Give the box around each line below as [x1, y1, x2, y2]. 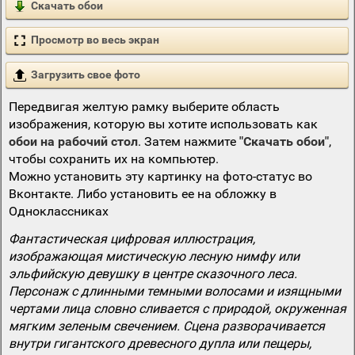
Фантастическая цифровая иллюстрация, [8, 231, 255, 246]
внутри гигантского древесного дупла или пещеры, [8, 336, 311, 351]
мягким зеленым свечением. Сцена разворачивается [8, 319, 325, 334]
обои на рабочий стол [8, 134, 138, 149]
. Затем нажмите [137, 134, 239, 149]
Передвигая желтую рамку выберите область [8, 99, 280, 114]
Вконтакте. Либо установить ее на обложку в [8, 186, 277, 201]
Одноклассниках [8, 204, 109, 219]
